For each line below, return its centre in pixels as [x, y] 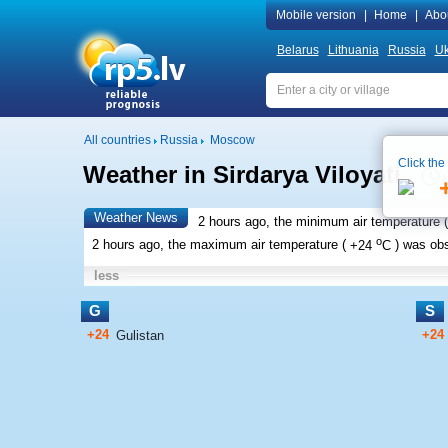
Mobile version [315, 15]
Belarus [297, 50]
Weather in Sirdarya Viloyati [241, 174]
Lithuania [353, 50]
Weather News [135, 217]
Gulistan [139, 335]
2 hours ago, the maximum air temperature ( [218, 245]
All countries [117, 140]
